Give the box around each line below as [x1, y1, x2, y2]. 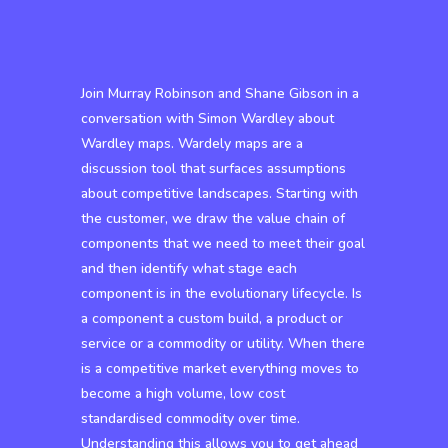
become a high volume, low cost [80, 384, 285, 403]
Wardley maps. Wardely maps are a [80, 134, 303, 153]
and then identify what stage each [80, 259, 297, 278]
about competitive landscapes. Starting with [80, 184, 358, 203]
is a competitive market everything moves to [80, 359, 359, 378]
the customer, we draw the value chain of [80, 209, 345, 228]
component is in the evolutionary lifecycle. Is [80, 284, 362, 303]
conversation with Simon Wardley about [80, 109, 334, 128]
